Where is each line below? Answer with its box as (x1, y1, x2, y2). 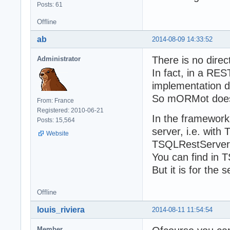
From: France (37, 97, 74, 104)
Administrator (37, 54, 81, 63)
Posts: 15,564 (37, 116, 75, 124)
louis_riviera (37, 205, 85, 214)
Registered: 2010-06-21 (37, 106, 104, 114)
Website (46, 129, 69, 137)
